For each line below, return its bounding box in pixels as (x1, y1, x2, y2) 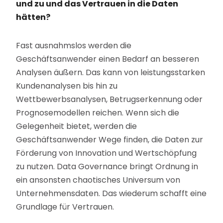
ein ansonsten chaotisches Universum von (16, 174, 181, 186)
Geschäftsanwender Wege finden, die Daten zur (16, 134, 204, 146)
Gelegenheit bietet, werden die (16, 120, 137, 132)
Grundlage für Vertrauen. (16, 201, 114, 213)
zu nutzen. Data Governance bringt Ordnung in (16, 161, 199, 173)
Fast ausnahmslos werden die (16, 40, 132, 52)
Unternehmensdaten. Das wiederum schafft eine (16, 188, 207, 200)
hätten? (16, 11, 51, 23)
